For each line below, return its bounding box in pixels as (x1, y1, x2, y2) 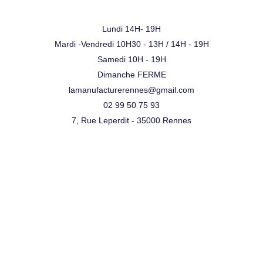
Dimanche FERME (97, 70, 166, 80)
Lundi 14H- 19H (102, 24, 161, 34)
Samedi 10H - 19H (97, 55, 166, 65)
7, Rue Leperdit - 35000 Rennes (72, 116, 191, 126)
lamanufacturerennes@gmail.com (69, 85, 194, 95)
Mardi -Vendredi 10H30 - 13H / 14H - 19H (54, 39, 209, 49)
